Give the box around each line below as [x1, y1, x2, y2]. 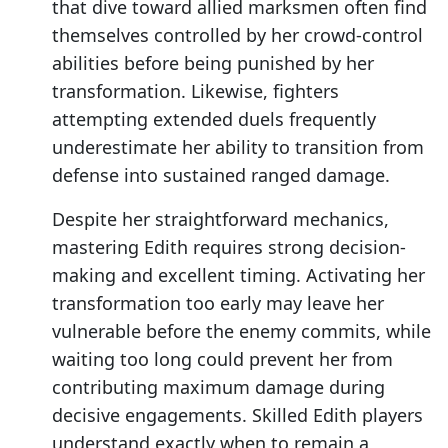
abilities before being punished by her [52, 51, 374, 76]
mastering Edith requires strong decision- [52, 235, 406, 260]
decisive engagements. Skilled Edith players [52, 403, 423, 428]
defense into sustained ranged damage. [52, 163, 390, 188]
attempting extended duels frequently [52, 107, 376, 132]
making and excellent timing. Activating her [52, 263, 425, 288]
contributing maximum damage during [52, 375, 385, 400]
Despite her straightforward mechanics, [52, 207, 389, 232]
